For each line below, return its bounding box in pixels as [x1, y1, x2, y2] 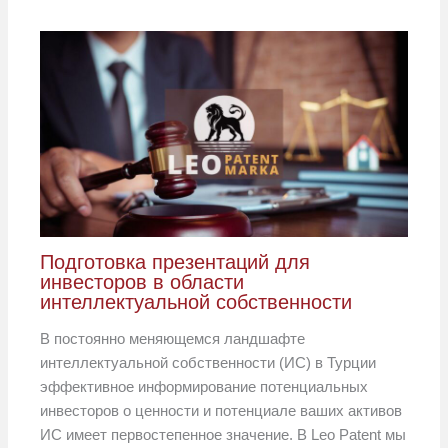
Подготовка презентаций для [40, 251, 311, 274]
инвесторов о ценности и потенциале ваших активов [40, 402, 403, 420]
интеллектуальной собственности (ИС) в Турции [40, 354, 377, 372]
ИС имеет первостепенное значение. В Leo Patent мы [40, 426, 407, 444]
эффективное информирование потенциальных [40, 378, 369, 396]
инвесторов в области [40, 271, 245, 294]
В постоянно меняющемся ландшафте [40, 330, 306, 348]
